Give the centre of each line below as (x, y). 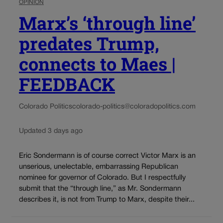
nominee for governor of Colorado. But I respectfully (102, 178)
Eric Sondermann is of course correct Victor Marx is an (107, 156)
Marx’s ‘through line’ (107, 23)
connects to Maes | (97, 64)
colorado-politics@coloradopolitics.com (134, 107)
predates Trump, (89, 44)
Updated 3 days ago (51, 131)
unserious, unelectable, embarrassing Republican (99, 167)
